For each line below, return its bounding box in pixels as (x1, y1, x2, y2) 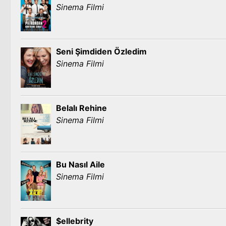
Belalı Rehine (56, 103, 107, 113)
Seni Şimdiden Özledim (56, 46, 147, 56)
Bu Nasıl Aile (56, 159, 105, 169)
